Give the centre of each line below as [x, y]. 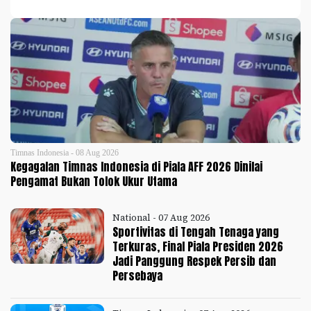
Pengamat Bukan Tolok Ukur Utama [94, 182]
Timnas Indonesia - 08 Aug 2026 [65, 153]
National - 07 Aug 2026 [161, 218]
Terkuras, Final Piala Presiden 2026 [198, 247]
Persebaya [138, 276]
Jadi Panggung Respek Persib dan [195, 261]
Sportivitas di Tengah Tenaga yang [196, 232]
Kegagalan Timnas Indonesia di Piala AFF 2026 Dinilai [136, 167]
